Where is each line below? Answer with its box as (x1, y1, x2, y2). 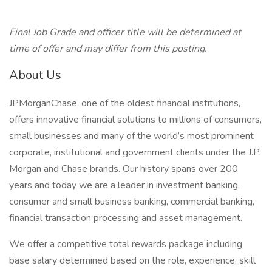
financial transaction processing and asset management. (9, 211, 242, 225)
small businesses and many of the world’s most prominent (9, 129, 254, 143)
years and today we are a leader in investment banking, (9, 178, 240, 192)
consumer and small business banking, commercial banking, (9, 195, 254, 208)
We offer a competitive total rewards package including (9, 237, 242, 251)
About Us (9, 67, 61, 83)
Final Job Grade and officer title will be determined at (9, 25, 241, 39)
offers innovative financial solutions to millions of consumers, (9, 113, 262, 126)
